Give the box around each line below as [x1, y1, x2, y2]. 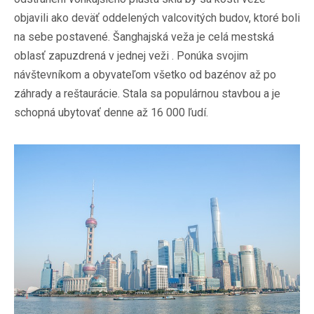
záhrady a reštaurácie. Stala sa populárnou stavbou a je [14, 86, 280, 100]
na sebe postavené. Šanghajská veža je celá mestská [14, 29, 274, 43]
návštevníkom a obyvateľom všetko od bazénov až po [14, 67, 276, 81]
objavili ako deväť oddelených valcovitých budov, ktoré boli [14, 11, 300, 25]
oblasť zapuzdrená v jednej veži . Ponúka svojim [14, 48, 248, 62]
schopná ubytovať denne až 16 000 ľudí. [14, 105, 208, 119]
